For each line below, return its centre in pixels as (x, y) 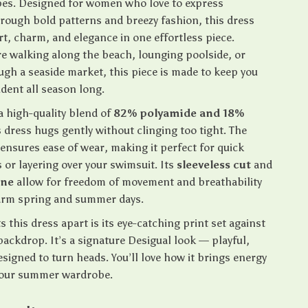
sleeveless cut (214, 165)
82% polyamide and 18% (179, 113)
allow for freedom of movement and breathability (138, 182)
